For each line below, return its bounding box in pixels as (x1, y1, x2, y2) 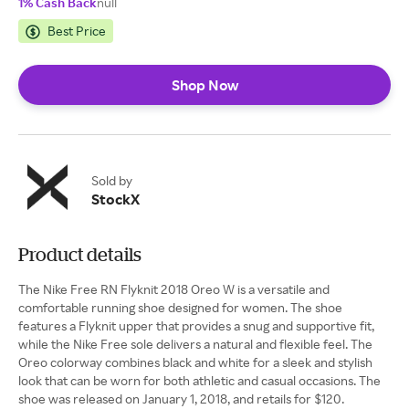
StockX (91, 190, 140, 208)
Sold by (91, 173, 132, 188)
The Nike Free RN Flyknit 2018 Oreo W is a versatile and (18, 281, 330, 297)
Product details (18, 244, 142, 265)
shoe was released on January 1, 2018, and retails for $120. (18, 391, 344, 406)
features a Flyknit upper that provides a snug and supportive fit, (18, 318, 374, 333)
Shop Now (171, 76, 238, 94)
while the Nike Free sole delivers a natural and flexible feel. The (18, 336, 372, 351)
